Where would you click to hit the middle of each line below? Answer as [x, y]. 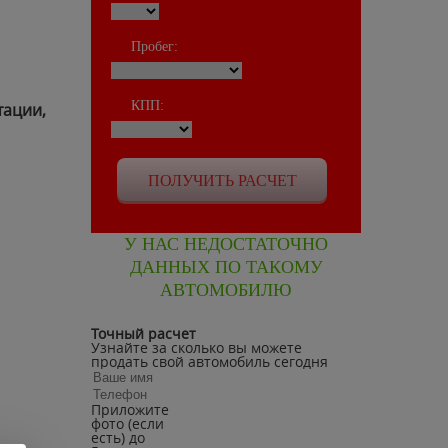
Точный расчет [143, 333]
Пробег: [154, 46]
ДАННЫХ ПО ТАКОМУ [226, 267]
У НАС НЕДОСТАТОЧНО [226, 244]
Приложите [130, 409]
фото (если [127, 423]
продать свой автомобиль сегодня [209, 361]
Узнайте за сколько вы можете [196, 347]
